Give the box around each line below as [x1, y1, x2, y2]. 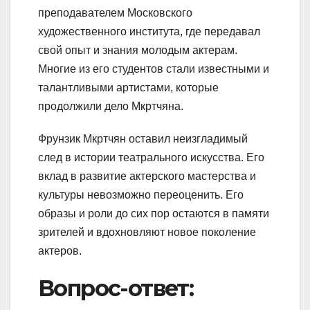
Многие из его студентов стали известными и [38, 62, 269, 75]
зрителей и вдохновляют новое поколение [38, 226, 256, 238]
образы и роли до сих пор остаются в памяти [38, 207, 269, 219]
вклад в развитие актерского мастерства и [38, 170, 256, 182]
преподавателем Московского [38, 6, 192, 19]
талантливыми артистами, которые [38, 81, 219, 93]
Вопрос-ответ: [38, 274, 194, 302]
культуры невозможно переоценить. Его [38, 188, 244, 201]
